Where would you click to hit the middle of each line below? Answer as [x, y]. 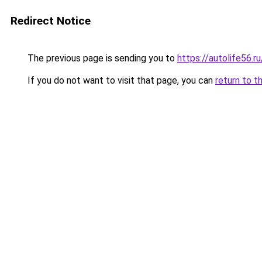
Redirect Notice [51, 21]
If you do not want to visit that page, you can [120, 80]
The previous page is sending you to [101, 58]
